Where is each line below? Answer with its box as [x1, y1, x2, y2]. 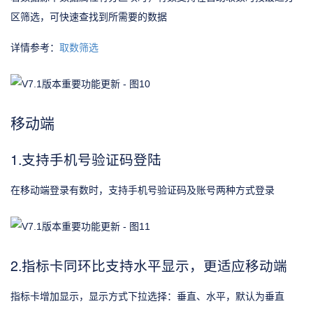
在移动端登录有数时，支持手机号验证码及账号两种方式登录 [10, 184, 275, 196]
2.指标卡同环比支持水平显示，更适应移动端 [10, 254, 287, 275]
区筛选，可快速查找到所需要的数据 [10, 11, 167, 23]
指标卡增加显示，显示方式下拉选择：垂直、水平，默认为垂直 [10, 290, 284, 302]
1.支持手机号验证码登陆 [10, 149, 161, 170]
